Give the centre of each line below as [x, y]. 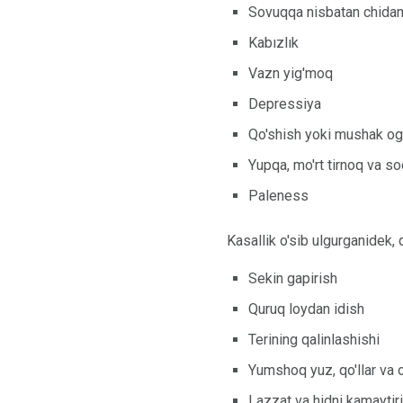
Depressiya [285, 103]
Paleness [278, 195]
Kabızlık [273, 42]
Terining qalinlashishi [314, 339]
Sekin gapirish [293, 278]
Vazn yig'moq [291, 73]
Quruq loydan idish [306, 309]
